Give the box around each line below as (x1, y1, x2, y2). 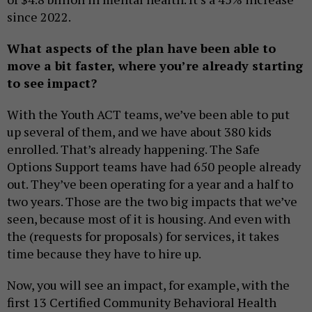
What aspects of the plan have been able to (7, 40, 276, 57)
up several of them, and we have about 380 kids (7, 123, 272, 141)
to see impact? (7, 75, 97, 92)
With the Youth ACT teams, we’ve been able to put (7, 106, 290, 123)
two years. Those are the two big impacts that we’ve (7, 193, 297, 210)
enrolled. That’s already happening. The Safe (7, 141, 260, 158)
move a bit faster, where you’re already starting (7, 57, 303, 75)
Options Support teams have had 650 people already (7, 158, 301, 175)
